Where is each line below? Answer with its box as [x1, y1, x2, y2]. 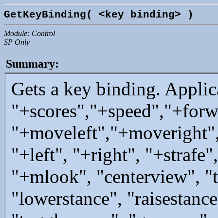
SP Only [4, 38, 30, 46]
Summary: [6, 57, 59, 70]
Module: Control [4, 29, 55, 37]
